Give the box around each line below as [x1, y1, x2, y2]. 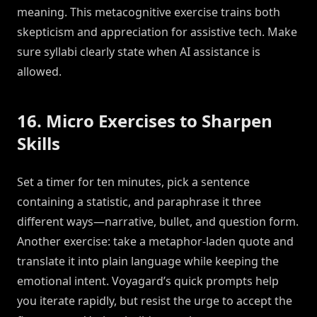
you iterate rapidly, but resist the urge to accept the [17, 293, 292, 309]
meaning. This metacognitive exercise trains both [17, 4, 280, 21]
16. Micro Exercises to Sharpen [17, 109, 272, 133]
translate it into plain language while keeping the [17, 253, 279, 270]
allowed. [17, 64, 62, 80]
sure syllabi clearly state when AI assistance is [17, 44, 260, 60]
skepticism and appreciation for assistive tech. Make [17, 24, 297, 40]
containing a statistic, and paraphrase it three [17, 194, 261, 210]
